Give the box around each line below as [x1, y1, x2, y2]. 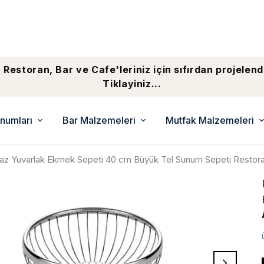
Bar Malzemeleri [62, 114, 136, 126]
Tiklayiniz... [103, 78, 161, 90]
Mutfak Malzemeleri [166, 114, 254, 126]
